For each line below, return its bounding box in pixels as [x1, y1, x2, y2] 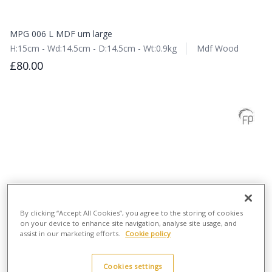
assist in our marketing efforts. [20, 229, 123, 239]
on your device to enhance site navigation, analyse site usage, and [20, 219, 237, 228]
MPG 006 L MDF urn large [10, 28, 112, 39]
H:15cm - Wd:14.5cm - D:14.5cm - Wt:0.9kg [10, 42, 177, 54]
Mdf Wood [197, 42, 239, 54]
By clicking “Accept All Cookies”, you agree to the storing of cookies [20, 208, 243, 218]
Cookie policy [125, 229, 171, 239]
